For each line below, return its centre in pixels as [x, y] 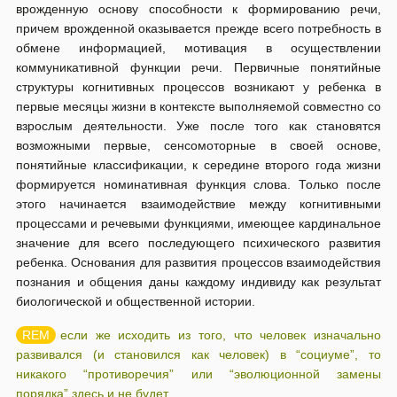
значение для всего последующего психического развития [198, 243]
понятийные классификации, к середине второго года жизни [198, 165]
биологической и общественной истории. [136, 301]
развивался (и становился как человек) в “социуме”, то [198, 354]
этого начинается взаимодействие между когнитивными [198, 204]
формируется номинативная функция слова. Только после [198, 184]
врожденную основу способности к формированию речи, [198, 9]
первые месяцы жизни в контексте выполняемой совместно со [198, 106]
